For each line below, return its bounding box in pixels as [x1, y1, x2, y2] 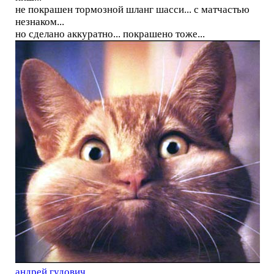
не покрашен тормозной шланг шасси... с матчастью [15, 4, 250, 16]
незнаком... [15, 16, 64, 28]
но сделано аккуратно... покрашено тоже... [15, 28, 205, 40]
